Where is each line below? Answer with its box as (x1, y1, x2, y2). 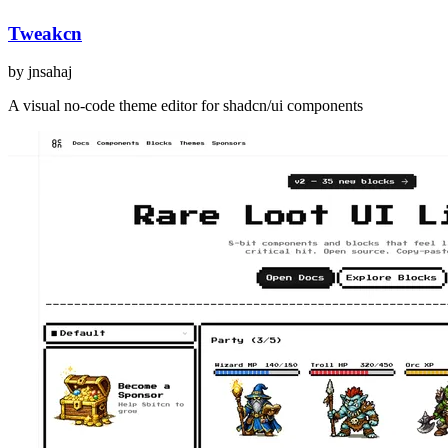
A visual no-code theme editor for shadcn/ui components (8, 97, 363, 115)
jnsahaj (28, 63, 72, 81)
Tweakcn (8, 22, 82, 44)
